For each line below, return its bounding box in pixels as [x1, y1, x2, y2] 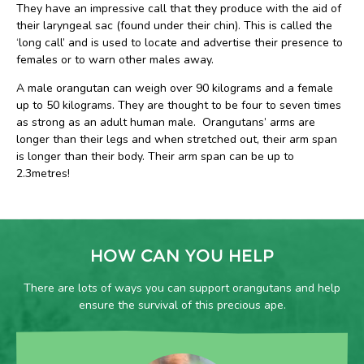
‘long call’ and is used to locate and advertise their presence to [16, 35, 343, 50]
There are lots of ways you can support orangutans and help [24, 280, 340, 296]
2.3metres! [16, 166, 70, 181]
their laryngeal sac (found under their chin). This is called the [16, 18, 332, 33]
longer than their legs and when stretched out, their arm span [16, 132, 337, 147]
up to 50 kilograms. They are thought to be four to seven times [16, 97, 341, 113]
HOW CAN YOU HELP [90, 245, 274, 266]
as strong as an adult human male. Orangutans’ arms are [16, 115, 315, 130]
